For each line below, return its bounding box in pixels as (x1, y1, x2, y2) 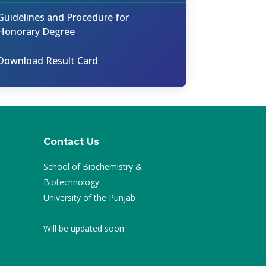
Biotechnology (43, 176, 99, 188)
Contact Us (43, 136, 99, 147)
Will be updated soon (43, 223, 124, 234)
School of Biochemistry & (43, 161, 142, 172)
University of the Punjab (43, 192, 135, 203)
